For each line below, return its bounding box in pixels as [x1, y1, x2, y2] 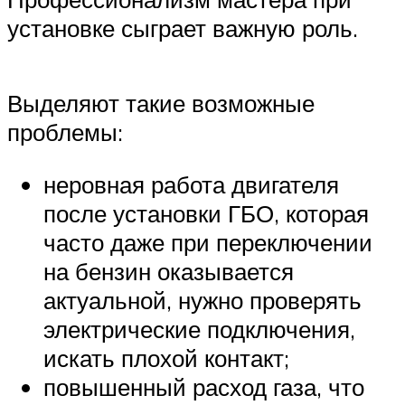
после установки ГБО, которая [43, 198, 369, 228]
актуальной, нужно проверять [43, 285, 362, 315]
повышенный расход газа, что [43, 372, 364, 401]
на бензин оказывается [43, 256, 294, 286]
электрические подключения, [43, 314, 355, 344]
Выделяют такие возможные [7, 89, 315, 118]
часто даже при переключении [43, 227, 372, 257]
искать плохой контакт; [43, 343, 289, 372]
